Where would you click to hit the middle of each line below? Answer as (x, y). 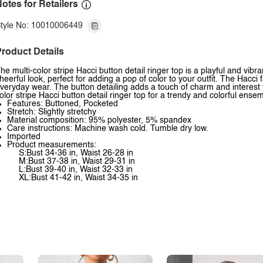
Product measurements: (52, 145)
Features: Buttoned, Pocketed (63, 104)
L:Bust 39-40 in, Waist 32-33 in (76, 170)
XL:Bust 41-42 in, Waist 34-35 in (78, 178)
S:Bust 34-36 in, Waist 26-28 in (76, 153)
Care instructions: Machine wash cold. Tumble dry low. (108, 129)
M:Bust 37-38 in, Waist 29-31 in (77, 161)
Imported (24, 137)
